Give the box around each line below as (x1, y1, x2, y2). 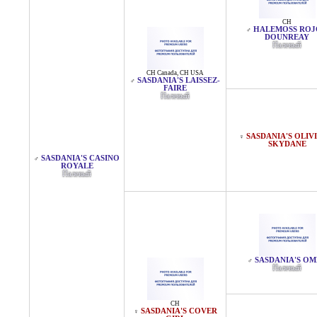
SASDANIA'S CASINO (41, 154, 120, 162)
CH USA (180, 69, 204, 76)
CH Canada (146, 69, 177, 76)
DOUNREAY (265, 33, 309, 41)
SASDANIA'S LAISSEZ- (137, 76, 220, 84)
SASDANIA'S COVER (140, 307, 217, 315)
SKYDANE (267, 140, 306, 148)
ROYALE (60, 162, 93, 170)
